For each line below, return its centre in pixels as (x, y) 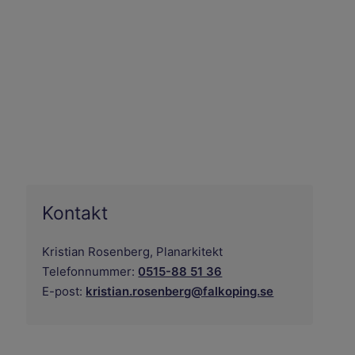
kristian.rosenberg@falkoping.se (180, 292)
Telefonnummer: (89, 272)
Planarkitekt (190, 252)
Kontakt (75, 214)
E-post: (63, 292)
